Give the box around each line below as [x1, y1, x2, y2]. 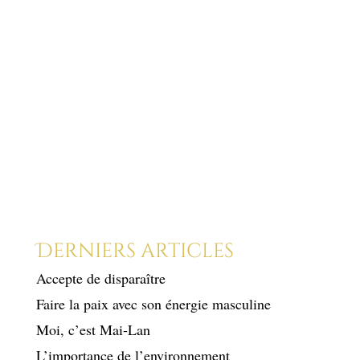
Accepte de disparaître [35, 268, 187, 288]
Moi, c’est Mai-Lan [35, 319, 150, 339]
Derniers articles [35, 237, 234, 264]
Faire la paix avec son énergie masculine [35, 293, 271, 313]
